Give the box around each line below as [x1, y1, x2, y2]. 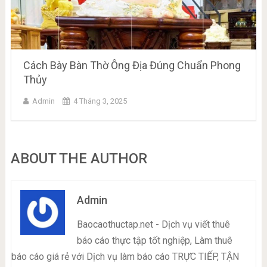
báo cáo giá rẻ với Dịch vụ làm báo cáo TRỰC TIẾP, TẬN [11, 250, 239, 262]
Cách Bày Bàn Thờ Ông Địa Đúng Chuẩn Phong [23, 58, 241, 72]
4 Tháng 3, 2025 [73, 96, 127, 105]
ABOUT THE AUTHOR [10, 150, 147, 167]
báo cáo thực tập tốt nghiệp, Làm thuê [76, 234, 232, 246]
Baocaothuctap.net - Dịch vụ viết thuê [76, 218, 230, 230]
